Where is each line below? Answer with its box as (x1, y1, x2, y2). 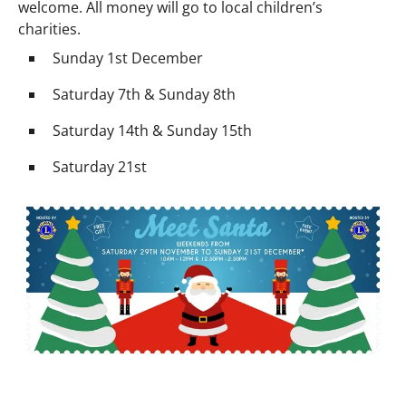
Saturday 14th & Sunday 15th (53, 120, 252, 140)
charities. (18, 18, 81, 39)
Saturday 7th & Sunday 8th (53, 83, 236, 104)
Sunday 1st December (53, 47, 203, 68)
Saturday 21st (53, 156, 147, 177)
